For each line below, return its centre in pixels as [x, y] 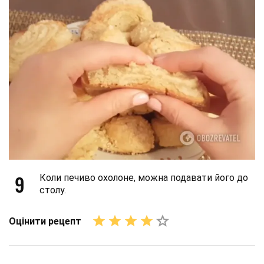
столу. [53, 190]
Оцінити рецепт [45, 221]
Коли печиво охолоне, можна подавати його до [144, 178]
